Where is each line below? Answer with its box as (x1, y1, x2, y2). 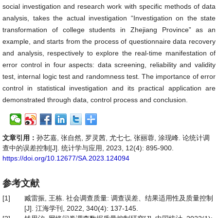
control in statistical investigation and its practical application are (2, 84, 216, 92)
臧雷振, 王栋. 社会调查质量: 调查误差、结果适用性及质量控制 (24, 194, 213, 202)
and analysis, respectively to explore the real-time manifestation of (2, 49, 216, 57)
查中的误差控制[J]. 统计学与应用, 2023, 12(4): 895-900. (2, 144, 174, 152)
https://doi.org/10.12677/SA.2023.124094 (2, 154, 129, 162)
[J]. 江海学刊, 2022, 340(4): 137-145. (24, 204, 138, 212)
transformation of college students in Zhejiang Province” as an (2, 26, 216, 34)
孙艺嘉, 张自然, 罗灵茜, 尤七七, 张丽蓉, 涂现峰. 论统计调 (36, 134, 210, 142)
